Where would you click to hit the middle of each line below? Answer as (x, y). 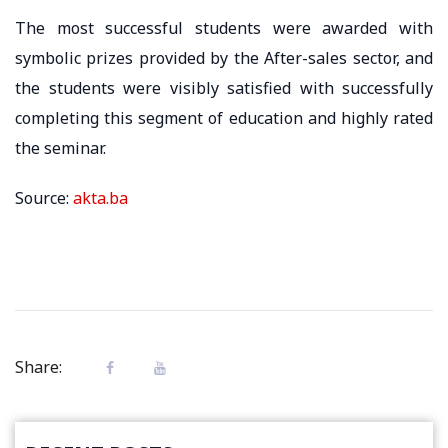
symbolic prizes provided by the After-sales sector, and (224, 57)
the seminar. (60, 147)
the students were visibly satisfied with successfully (224, 87)
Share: (38, 366)
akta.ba (100, 197)
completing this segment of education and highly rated (224, 117)
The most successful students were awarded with (224, 27)
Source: (44, 197)
